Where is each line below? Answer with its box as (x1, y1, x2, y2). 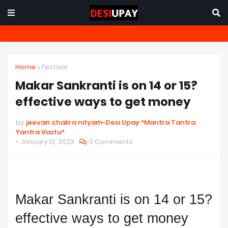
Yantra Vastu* (16, 127, 65, 137)
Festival (42, 62, 67, 72)
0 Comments (89, 137, 133, 147)
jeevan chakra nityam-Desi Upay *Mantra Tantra (26, 118, 195, 127)
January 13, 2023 (20, 137, 74, 147)
